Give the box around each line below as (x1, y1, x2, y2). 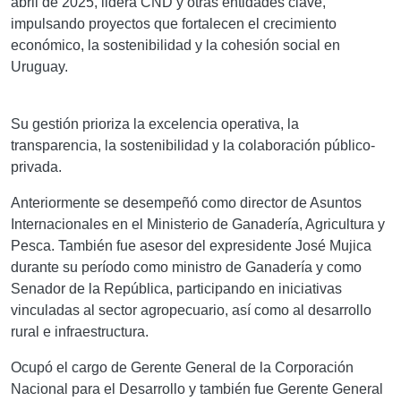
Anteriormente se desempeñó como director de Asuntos (11, 194, 362, 210)
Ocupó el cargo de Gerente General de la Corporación (11, 359, 354, 375)
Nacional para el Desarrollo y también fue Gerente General (11, 380, 383, 397)
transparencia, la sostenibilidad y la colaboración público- (11, 137, 375, 153)
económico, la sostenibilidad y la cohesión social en (11, 37, 340, 53)
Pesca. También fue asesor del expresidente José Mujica (11, 237, 371, 253)
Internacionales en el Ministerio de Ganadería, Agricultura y (11, 216, 385, 232)
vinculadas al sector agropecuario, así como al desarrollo (11, 302, 371, 318)
